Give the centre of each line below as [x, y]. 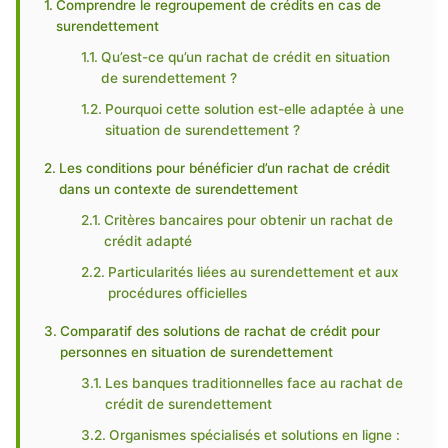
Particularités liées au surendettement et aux [254, 272]
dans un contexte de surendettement [178, 189]
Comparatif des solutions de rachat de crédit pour [219, 331]
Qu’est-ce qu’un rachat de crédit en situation [246, 57]
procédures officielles [178, 293]
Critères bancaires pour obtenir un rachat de [249, 220]
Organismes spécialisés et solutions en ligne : [255, 435]
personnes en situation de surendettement [196, 352]
